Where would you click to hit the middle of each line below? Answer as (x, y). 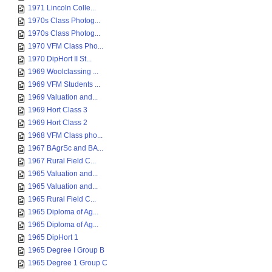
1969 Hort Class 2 (58, 123)
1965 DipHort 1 (53, 237)
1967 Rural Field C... (62, 161)
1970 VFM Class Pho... (66, 46)
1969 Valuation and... (63, 97)
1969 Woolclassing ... (63, 72)
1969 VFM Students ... (64, 84)
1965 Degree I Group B (66, 250)
